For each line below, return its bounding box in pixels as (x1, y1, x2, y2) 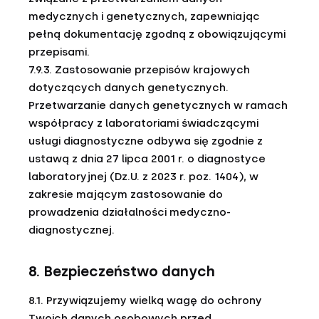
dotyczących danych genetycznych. (28, 81, 229, 94)
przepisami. (28, 46, 90, 58)
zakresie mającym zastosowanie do (28, 188, 223, 201)
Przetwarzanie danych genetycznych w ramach (28, 99, 288, 112)
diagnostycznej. (28, 224, 115, 236)
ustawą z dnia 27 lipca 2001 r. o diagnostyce (28, 152, 266, 165)
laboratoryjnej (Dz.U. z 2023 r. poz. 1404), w (28, 170, 258, 183)
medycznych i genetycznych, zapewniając (28, 10, 260, 23)
